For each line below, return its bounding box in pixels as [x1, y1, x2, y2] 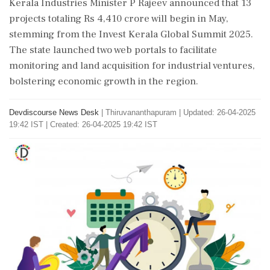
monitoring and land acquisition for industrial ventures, [9, 59, 255, 72]
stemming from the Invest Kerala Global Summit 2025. [9, 28, 253, 41]
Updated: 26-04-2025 [183, 108, 256, 117]
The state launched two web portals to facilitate [9, 43, 217, 57]
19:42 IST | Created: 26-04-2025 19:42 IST [9, 120, 157, 129]
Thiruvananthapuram [105, 108, 177, 117]
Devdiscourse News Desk [9, 108, 99, 117]
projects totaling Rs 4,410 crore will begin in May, [9, 12, 228, 25]
